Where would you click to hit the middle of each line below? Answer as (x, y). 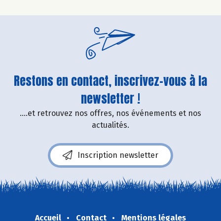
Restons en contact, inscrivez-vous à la (110, 81)
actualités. (110, 125)
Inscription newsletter (118, 155)
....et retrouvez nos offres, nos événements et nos (110, 113)
